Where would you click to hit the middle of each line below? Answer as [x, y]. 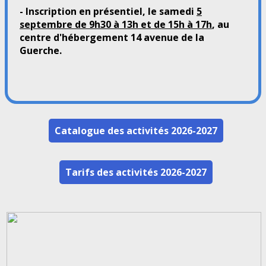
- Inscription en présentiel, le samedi [108, 11]
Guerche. [41, 50]
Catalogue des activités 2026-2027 [136, 130]
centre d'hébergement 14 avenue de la [112, 37]
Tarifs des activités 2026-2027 [136, 172]
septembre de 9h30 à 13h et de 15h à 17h [116, 24]
